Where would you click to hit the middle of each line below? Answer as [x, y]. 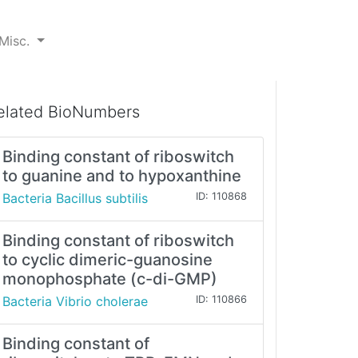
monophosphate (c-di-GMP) [110, 279]
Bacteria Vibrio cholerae [75, 302]
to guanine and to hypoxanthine [122, 176]
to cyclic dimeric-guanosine [107, 260]
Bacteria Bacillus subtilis [75, 199]
